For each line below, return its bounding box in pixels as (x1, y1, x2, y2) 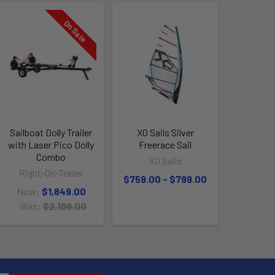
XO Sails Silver (136, 126, 194, 138)
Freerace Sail (139, 138, 192, 150)
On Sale (62, 17, 89, 45)
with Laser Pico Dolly (8, 138, 95, 150)
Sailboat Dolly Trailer (10, 126, 93, 138)
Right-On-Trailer (18, 166, 83, 179)
